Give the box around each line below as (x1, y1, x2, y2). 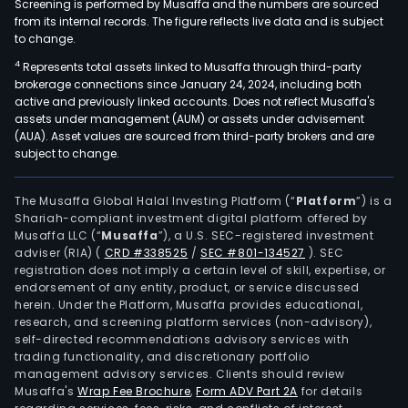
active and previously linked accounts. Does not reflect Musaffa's (15, 93, 375, 109)
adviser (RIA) (15, 244, 97, 260)
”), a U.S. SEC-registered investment (158, 227, 374, 243)
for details (298, 382, 363, 399)
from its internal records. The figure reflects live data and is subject (15, 13, 383, 29)
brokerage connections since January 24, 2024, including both (15, 76, 362, 92)
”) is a (356, 192, 393, 209)
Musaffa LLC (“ (15, 227, 102, 243)
